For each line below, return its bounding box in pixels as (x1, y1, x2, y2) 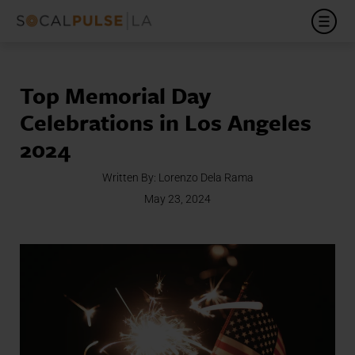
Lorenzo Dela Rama (158, 171, 254, 184)
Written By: (101, 171, 158, 184)
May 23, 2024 (144, 193, 211, 205)
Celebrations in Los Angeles (20, 106, 311, 138)
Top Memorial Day (20, 79, 211, 111)
